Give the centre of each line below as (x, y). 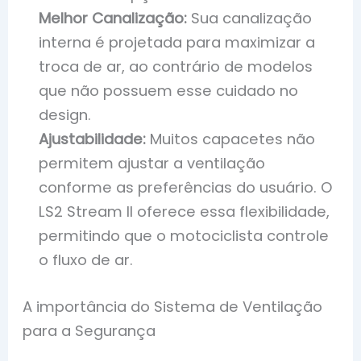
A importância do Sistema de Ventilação (173, 306)
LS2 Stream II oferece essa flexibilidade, (185, 212)
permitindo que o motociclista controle (184, 236)
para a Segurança (89, 330)
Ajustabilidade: (93, 139)
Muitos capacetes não (231, 139)
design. (65, 115)
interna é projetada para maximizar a (177, 43)
